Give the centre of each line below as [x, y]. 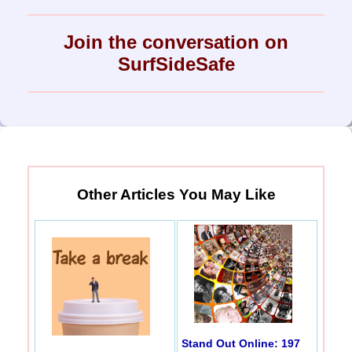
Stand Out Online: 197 [241, 343]
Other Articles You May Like [176, 194]
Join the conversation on [176, 42]
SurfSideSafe [176, 64]
